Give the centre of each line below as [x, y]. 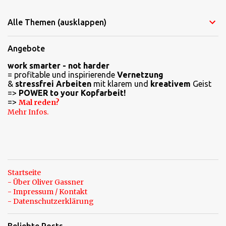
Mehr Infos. [28, 112]
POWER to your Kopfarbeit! [72, 93]
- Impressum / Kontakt [47, 192]
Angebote [26, 49]
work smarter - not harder [59, 66]
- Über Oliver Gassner [46, 182]
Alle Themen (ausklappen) [57, 22]
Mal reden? [39, 103]
